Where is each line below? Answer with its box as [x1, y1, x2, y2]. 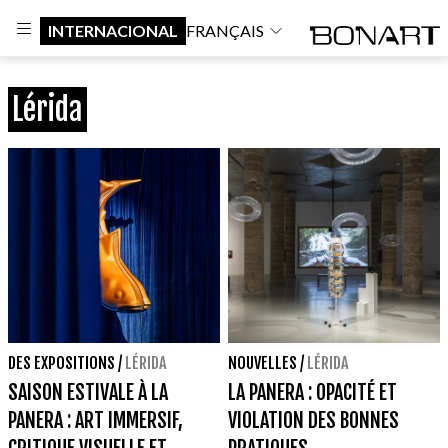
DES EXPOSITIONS [8, 353, 115, 374]
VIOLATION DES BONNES [228, 408, 399, 434]
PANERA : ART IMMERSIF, [8, 408, 183, 434]
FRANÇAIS [186, 20, 264, 40]
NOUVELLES [228, 353, 297, 374]
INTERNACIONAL [48, 20, 178, 40]
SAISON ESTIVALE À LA [8, 380, 168, 406]
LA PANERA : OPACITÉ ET [228, 380, 397, 406]
